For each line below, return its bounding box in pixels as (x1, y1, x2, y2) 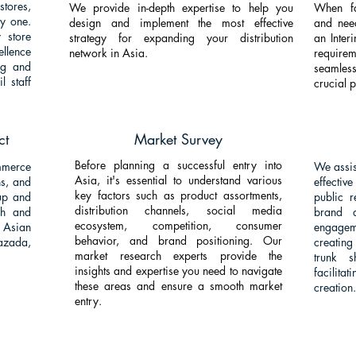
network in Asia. (69, 45, 148, 60)
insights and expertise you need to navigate (75, 263, 282, 278)
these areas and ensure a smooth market (75, 278, 282, 293)
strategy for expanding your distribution (69, 30, 293, 45)
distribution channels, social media (75, 203, 282, 218)
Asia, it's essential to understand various (75, 172, 282, 188)
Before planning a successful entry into (75, 157, 282, 172)
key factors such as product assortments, (75, 188, 282, 203)
